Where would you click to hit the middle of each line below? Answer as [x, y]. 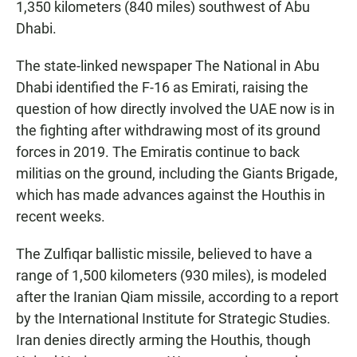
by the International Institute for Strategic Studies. [173, 319]
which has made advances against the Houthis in [171, 195]
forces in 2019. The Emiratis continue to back [158, 152]
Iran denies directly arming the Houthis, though [163, 340]
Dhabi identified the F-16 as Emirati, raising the [162, 88]
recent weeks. [61, 217]
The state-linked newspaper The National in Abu [168, 66]
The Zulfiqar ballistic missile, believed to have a [164, 254]
